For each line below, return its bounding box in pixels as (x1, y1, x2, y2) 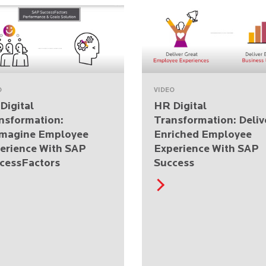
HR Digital (154, 100, 207, 112)
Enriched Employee (154, 129, 252, 141)
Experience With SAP (154, 143, 259, 155)
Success (154, 157, 194, 169)
